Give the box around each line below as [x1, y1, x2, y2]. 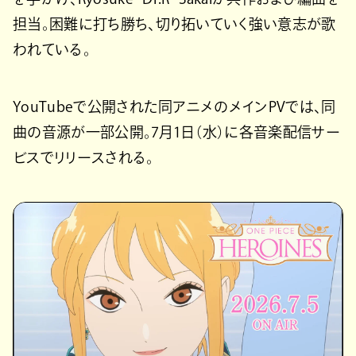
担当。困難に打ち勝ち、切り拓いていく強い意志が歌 [13, 16, 336, 31]
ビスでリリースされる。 [13, 149, 154, 164]
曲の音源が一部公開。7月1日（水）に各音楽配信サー [13, 124, 340, 139]
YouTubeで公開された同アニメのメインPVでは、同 [13, 99, 336, 114]
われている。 [13, 41, 91, 56]
